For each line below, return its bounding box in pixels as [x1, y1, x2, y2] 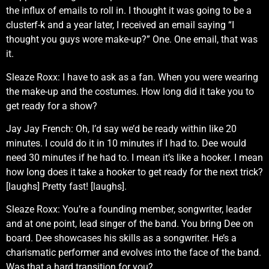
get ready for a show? [6, 100, 97, 112]
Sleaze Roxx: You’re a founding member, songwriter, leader [6, 204, 252, 216]
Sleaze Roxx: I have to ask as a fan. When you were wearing [6, 71, 258, 83]
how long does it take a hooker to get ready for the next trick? [6, 166, 263, 178]
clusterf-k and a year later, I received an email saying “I [6, 19, 234, 31]
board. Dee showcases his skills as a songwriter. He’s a [6, 232, 237, 244]
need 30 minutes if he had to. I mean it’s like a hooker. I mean [6, 152, 263, 163]
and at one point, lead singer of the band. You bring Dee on [6, 218, 253, 230]
